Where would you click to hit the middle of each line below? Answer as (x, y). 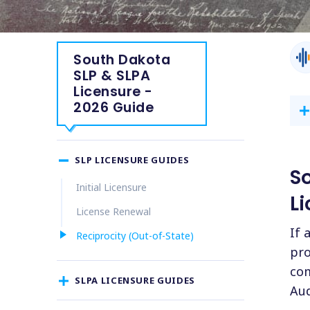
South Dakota (122, 60)
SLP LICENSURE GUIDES (132, 159)
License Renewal (113, 212)
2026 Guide (114, 108)
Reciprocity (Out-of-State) (135, 236)
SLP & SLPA (112, 76)
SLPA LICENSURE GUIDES (135, 280)
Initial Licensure (111, 188)
